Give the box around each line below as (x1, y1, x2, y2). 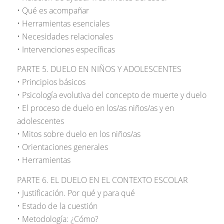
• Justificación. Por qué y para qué (16, 187, 135, 198)
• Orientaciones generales (16, 141, 108, 153)
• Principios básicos (16, 76, 85, 88)
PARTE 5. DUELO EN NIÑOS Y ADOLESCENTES (16, 63, 181, 75)
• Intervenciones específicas (16, 43, 115, 55)
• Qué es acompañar (16, 4, 89, 16)
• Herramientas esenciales (16, 17, 109, 29)
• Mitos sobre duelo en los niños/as (16, 128, 140, 140)
